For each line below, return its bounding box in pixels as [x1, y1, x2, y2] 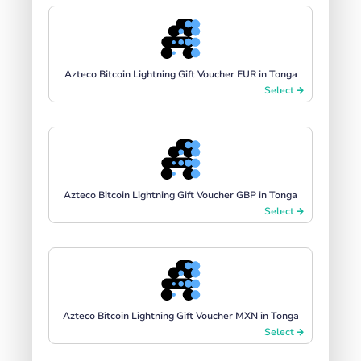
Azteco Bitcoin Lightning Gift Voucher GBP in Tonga [64, 188, 297, 201]
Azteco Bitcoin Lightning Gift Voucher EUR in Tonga [64, 67, 297, 81]
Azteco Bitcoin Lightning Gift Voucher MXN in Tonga [62, 309, 299, 322]
